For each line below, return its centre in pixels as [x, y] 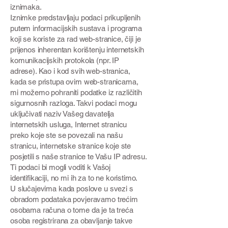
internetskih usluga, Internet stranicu [69, 124]
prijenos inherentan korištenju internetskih [77, 50]
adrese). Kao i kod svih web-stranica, [70, 71]
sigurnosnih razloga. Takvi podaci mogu [74, 103]
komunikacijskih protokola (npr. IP [65, 60]
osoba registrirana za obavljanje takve [72, 221]
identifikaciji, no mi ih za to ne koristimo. [74, 178]
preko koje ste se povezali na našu [66, 135]
